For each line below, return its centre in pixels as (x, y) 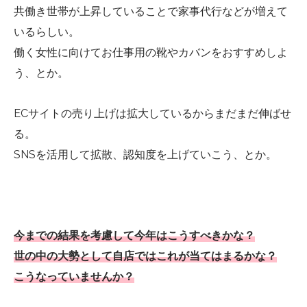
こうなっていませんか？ (74, 276)
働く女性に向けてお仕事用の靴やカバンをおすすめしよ (151, 53)
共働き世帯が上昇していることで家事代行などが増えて (151, 12)
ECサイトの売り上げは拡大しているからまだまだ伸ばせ (152, 114)
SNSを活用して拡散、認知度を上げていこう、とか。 (145, 155)
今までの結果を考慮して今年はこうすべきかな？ (134, 235)
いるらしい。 (47, 32)
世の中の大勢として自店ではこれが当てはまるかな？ (145, 256)
